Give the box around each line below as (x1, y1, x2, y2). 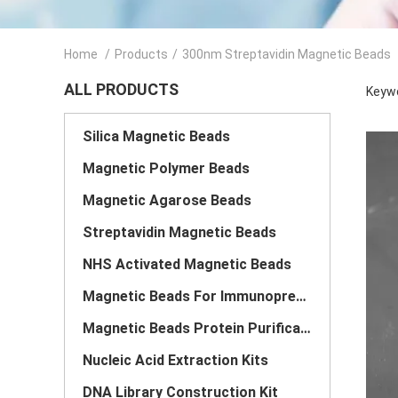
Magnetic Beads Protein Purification (300, 320, 311, 337)
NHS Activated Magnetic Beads (83, 256, 291, 273)
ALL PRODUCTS (64, 80, 179, 99)
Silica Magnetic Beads (83, 128, 230, 145)
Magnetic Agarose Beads (83, 192, 251, 209)
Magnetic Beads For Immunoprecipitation (296, 288, 306, 305)
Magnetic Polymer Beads (83, 160, 250, 177)
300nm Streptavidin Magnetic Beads (182, 47, 391, 61)
